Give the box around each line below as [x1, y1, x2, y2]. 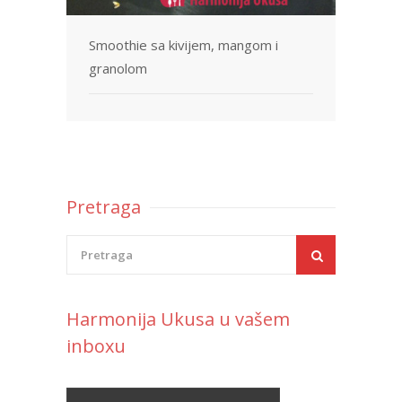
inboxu [66, 333, 126, 358]
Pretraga [66, 194, 141, 219]
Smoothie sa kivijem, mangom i [89, 36, 278, 55]
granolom [89, 59, 147, 78]
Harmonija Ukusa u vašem [66, 306, 290, 331]
